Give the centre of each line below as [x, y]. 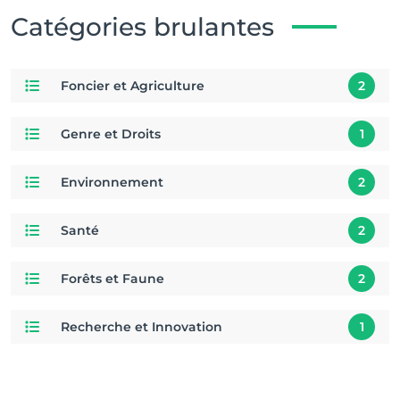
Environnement [112, 182]
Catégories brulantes [142, 27]
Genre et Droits [111, 133]
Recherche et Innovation [142, 326]
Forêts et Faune [112, 278]
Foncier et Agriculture [133, 85]
